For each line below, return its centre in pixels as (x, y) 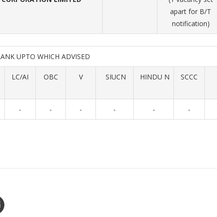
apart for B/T (191, 11)
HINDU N (154, 77)
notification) (191, 23)
